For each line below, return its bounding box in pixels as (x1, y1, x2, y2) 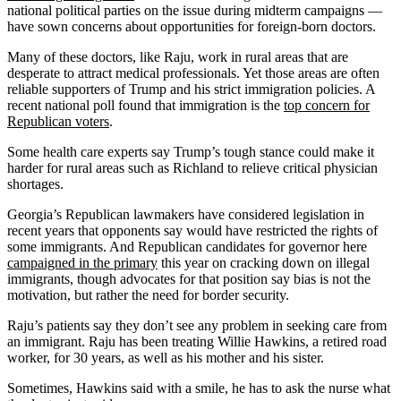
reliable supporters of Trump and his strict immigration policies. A (7, 81, 375, 97)
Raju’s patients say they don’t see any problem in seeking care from (7, 317, 387, 333)
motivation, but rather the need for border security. (7, 286, 289, 303)
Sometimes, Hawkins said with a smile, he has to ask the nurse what (7, 380, 390, 396)
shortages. (7, 175, 64, 192)
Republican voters (7, 113, 109, 129)
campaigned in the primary (7, 254, 158, 270)
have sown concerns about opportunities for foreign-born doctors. (7, 18, 376, 34)
